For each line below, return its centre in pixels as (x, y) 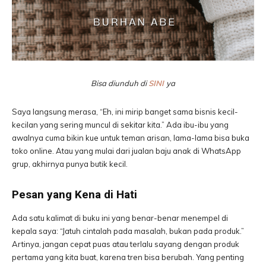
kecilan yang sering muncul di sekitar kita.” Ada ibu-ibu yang (120, 125)
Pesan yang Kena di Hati (75, 194)
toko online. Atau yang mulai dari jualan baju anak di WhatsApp (126, 151)
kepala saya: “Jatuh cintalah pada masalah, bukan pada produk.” (128, 231)
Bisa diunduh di (120, 83)
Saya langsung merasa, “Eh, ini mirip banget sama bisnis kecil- (125, 112)
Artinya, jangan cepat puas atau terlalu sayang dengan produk (126, 244)
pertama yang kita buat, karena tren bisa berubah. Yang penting (128, 257)
